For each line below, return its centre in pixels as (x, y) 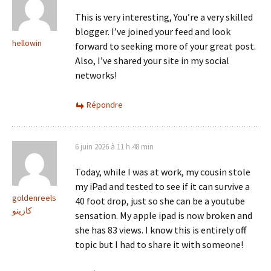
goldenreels (34, 198)
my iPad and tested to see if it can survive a (162, 187)
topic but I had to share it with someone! (159, 245)
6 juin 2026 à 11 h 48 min (114, 147)
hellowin (27, 43)
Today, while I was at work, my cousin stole (163, 172)
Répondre (105, 105)
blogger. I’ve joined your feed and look (153, 32)
